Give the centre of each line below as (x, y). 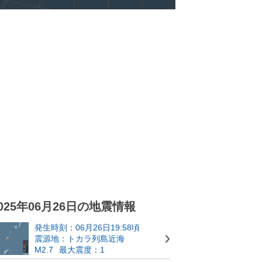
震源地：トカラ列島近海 (80, 238)
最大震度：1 (82, 249)
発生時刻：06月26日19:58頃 (87, 227)
